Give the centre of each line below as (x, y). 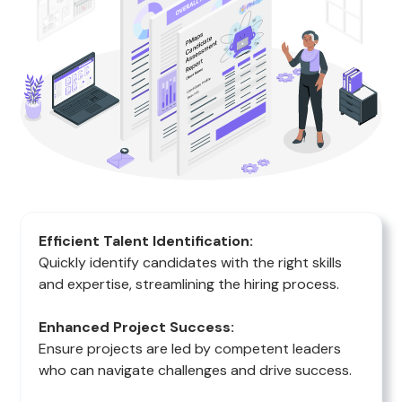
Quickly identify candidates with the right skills (191, 263)
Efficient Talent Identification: (146, 241)
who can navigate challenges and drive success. (196, 371)
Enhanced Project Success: (137, 328)
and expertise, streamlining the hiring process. (189, 284)
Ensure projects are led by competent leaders (190, 349)
